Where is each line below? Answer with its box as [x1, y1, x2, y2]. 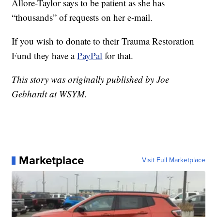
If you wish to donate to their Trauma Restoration [12, 35, 195, 47]
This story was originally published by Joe [12, 73, 170, 86]
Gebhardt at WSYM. [12, 88, 88, 100]
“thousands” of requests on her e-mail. [12, 11, 153, 24]
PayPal [77, 49, 103, 62]
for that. [102, 49, 134, 62]
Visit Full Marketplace [141, 155, 205, 166]
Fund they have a [12, 49, 77, 62]
